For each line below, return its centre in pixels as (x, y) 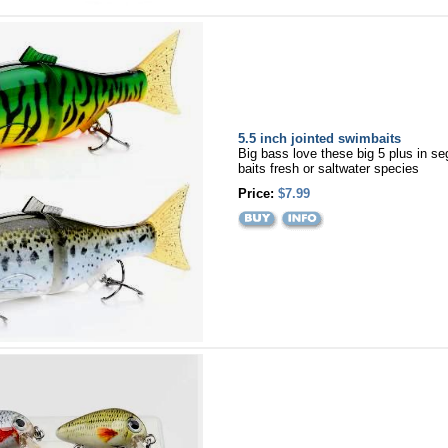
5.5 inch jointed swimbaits (319, 138)
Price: (257, 193)
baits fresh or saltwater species (328, 168)
